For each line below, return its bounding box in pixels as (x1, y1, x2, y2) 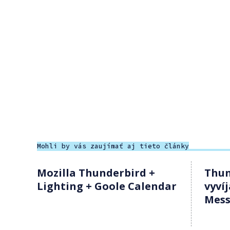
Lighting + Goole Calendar (37, 179, 177, 193)
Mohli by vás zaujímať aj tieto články (37, 141, 189, 150)
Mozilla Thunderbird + (37, 165, 155, 180)
